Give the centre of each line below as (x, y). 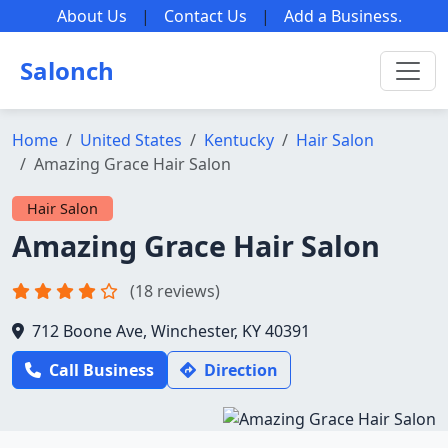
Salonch (67, 70)
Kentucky (239, 140)
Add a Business (340, 16)
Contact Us (205, 16)
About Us (91, 16)
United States (131, 140)
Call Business (101, 370)
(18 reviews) (175, 291)
